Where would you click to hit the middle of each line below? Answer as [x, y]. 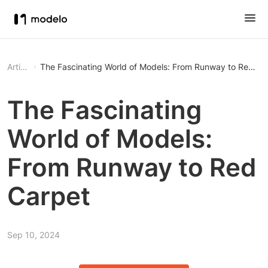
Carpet [49, 196]
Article [24, 67]
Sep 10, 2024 [33, 235]
